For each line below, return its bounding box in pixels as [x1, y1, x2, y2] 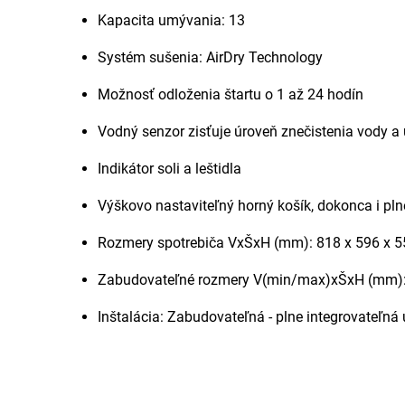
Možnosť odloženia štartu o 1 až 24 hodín [98, 86, 363, 103]
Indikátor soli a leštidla [98, 160, 241, 177]
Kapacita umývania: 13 [98, 12, 245, 29]
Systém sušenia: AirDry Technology [98, 49, 323, 66]
